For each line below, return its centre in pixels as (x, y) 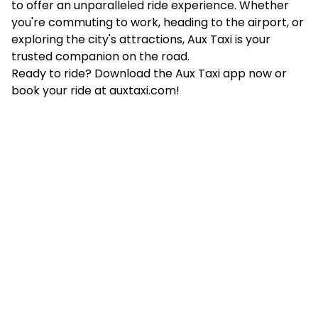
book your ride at (60, 90)
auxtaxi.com (143, 90)
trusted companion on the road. (100, 56)
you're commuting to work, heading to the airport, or (158, 22)
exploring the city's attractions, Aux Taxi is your (141, 39)
